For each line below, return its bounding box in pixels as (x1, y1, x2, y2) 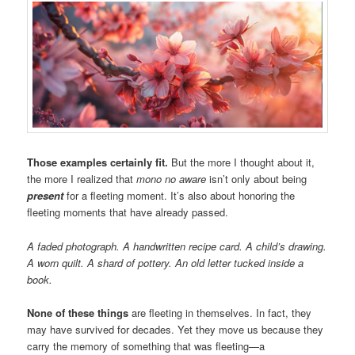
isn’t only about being (206, 171, 307, 187)
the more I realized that (27, 171, 137, 187)
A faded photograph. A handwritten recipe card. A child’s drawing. (27, 238, 327, 254)
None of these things (27, 304, 129, 320)
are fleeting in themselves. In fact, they (128, 304, 312, 320)
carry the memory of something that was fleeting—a (27, 338, 265, 353)
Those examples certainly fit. (27, 155, 169, 170)
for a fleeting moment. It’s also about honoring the (63, 188, 296, 204)
